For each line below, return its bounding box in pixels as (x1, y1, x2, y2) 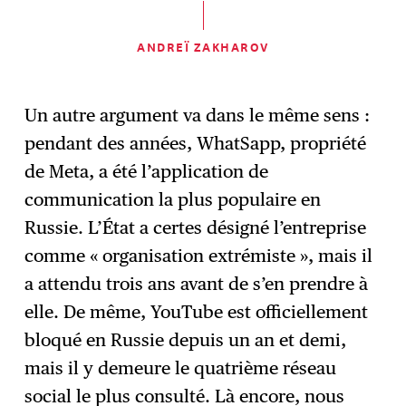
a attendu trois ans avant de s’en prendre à (24, 273, 369, 295)
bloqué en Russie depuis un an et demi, (24, 329, 347, 352)
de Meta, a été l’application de (24, 160, 269, 183)
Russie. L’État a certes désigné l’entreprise (24, 217, 367, 239)
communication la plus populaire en (24, 188, 322, 211)
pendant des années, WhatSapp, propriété (24, 132, 367, 155)
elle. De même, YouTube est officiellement (24, 301, 369, 324)
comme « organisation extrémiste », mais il (24, 245, 373, 267)
